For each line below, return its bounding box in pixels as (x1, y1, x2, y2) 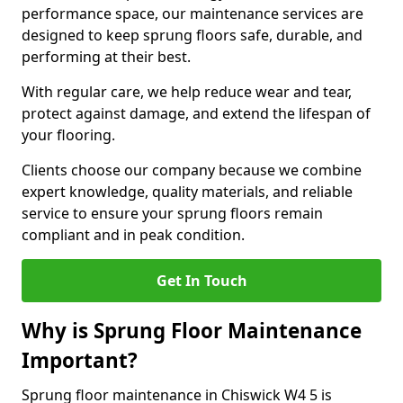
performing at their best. (22, 47, 191, 67)
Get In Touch (156, 271, 247, 291)
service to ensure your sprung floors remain (22, 203, 323, 223)
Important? (22, 346, 138, 374)
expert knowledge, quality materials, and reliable (22, 182, 353, 201)
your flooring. (22, 125, 115, 145)
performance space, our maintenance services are (22, 4, 363, 23)
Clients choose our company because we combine (22, 160, 362, 180)
